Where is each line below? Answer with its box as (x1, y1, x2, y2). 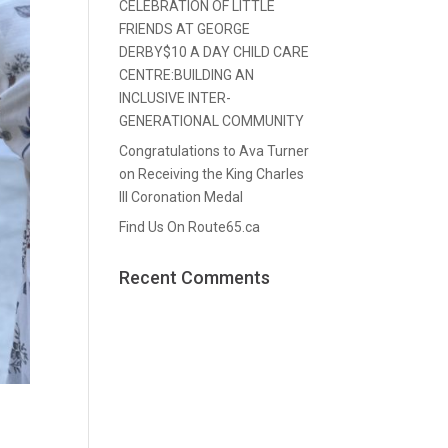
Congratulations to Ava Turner (119, 142, 310, 159)
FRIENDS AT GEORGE (119, 20, 251, 37)
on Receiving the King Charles (119, 165, 305, 182)
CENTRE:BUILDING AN (119, 66, 255, 83)
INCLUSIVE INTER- (119, 89, 232, 106)
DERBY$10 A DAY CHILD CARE (119, 43, 310, 60)
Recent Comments (119, 266, 271, 288)
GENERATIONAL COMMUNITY (119, 112, 305, 129)
